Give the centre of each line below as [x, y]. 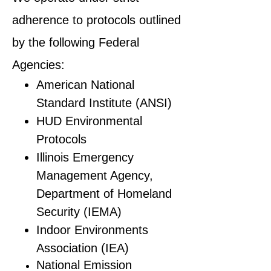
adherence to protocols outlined [96, 20]
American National [85, 85]
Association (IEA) [84, 248]
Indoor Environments [92, 230]
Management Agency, [95, 175]
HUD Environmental [89, 121]
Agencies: [38, 65]
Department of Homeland [104, 194]
